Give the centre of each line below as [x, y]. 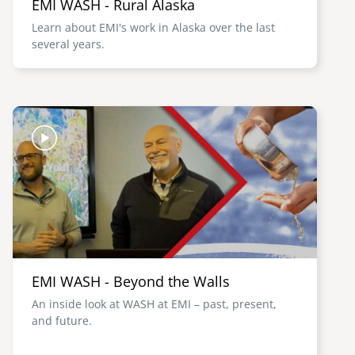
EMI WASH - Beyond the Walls [131, 281]
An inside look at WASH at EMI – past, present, [154, 304]
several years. [68, 44]
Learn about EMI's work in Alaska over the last [153, 27]
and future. [62, 321]
